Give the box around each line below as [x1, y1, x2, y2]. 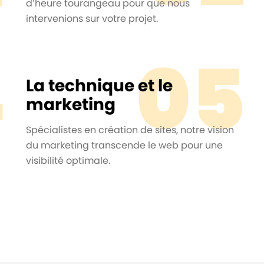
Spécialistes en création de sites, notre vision [26, 123, 234, 137]
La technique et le [26, 73, 173, 97]
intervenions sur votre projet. [26, 11, 158, 25]
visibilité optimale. [26, 153, 110, 167]
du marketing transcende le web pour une [26, 138, 223, 152]
